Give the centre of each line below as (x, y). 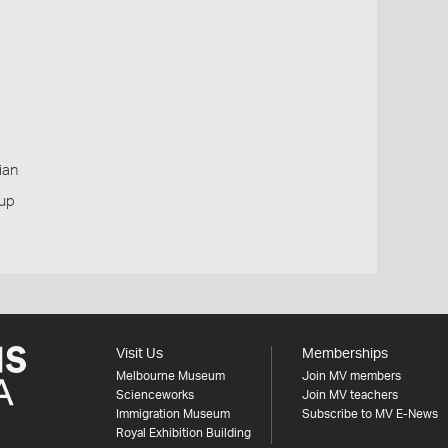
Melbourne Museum (170, 376)
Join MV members (351, 376)
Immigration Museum (172, 414)
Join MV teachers (349, 395)
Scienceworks (154, 395)
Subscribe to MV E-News (369, 414)
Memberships (344, 354)
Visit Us (139, 354)
